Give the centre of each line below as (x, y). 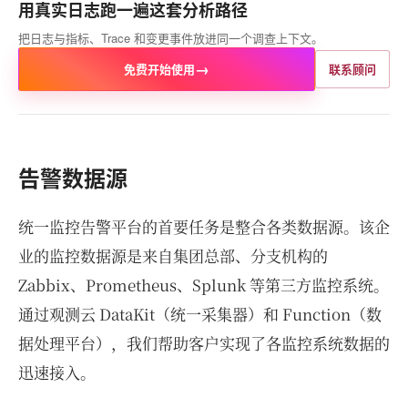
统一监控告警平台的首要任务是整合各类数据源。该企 (204, 227)
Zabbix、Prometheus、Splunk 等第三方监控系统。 (204, 285)
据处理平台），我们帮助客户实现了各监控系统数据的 (204, 343)
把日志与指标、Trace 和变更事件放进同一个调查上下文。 (171, 38)
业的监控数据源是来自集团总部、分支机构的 (173, 256)
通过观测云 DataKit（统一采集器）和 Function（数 (200, 314)
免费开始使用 (159, 69)
